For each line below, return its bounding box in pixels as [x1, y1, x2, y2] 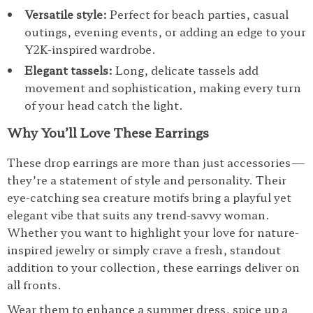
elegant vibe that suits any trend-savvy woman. [7, 206, 270, 223]
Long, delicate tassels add [112, 61, 259, 78]
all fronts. [7, 276, 61, 293]
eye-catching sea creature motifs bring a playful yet [7, 189, 291, 205]
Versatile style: [24, 6, 107, 22]
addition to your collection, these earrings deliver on [7, 259, 300, 275]
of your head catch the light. [24, 96, 183, 113]
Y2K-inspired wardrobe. [24, 41, 156, 57]
